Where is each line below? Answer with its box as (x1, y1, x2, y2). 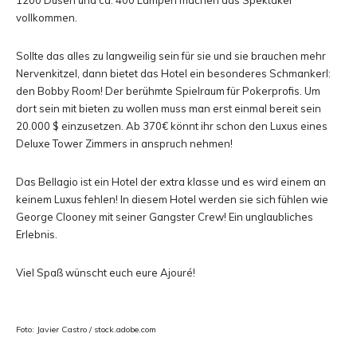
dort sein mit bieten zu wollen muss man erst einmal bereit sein (16, 102, 321, 115)
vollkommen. (16, 11, 77, 24)
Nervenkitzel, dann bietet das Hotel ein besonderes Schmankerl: (16, 67, 331, 80)
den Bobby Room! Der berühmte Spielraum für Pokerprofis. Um (16, 84, 320, 97)
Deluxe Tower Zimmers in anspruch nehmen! (16, 137, 233, 150)
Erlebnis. (16, 228, 57, 241)
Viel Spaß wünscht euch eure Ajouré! (16, 266, 195, 279)
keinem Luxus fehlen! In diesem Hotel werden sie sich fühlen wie (16, 193, 328, 206)
